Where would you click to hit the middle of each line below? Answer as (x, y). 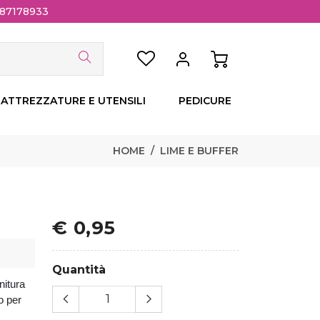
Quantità (79, 270)
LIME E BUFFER (199, 151)
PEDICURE (205, 101)
